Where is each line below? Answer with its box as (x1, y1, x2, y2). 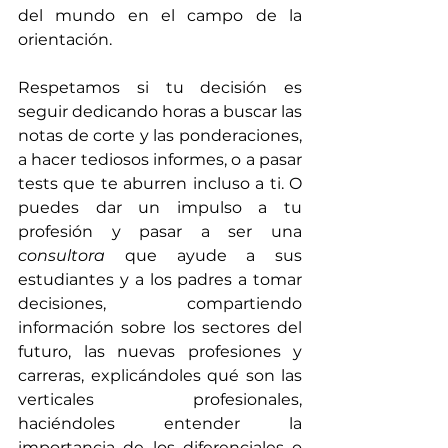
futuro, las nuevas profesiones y (18, 342, 302, 362)
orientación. (18, 30, 112, 50)
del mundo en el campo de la (18, 6, 302, 26)
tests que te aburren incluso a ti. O (18, 174, 302, 194)
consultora (18, 246, 105, 266)
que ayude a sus (105, 246, 302, 266)
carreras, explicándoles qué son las (18, 366, 302, 386)
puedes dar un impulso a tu (18, 198, 302, 218)
